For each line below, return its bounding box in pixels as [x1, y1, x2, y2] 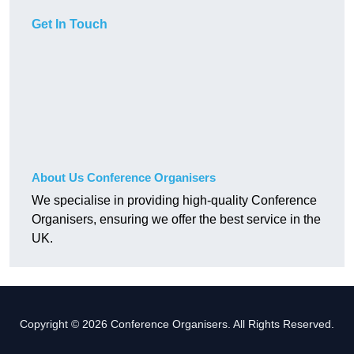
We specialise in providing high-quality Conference [32, 194, 317, 208]
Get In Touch [32, 17, 107, 32]
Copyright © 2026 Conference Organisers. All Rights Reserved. [20, 318, 334, 331]
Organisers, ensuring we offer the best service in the [32, 213, 321, 227]
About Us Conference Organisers [32, 171, 216, 185]
